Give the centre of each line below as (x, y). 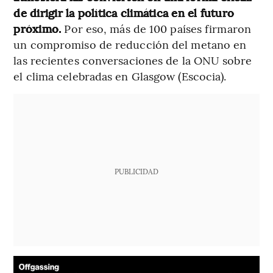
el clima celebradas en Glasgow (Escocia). (120, 76)
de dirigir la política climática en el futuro (124, 13)
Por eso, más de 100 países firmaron (156, 29)
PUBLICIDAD (136, 172)
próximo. (37, 29)
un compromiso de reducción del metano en (130, 44)
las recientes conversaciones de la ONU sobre (133, 60)
